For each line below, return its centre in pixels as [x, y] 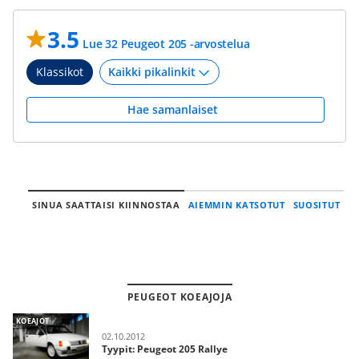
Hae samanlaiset [175, 109]
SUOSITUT [317, 205]
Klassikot [60, 72]
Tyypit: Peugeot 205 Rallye [165, 349]
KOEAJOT [33, 321]
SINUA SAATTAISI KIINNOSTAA [106, 205]
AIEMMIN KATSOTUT [236, 205]
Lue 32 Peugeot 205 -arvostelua [166, 44]
